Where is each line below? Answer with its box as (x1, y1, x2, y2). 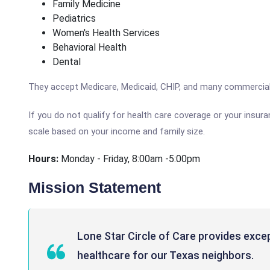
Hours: (28, 153, 61, 165)
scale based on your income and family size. (28, 126, 205, 137)
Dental (52, 56, 81, 67)
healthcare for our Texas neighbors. (77, 249, 254, 262)
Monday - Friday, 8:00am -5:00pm (61, 153, 200, 165)
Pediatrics (52, 13, 96, 24)
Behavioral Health (52, 42, 127, 53)
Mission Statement (28, 179, 161, 196)
